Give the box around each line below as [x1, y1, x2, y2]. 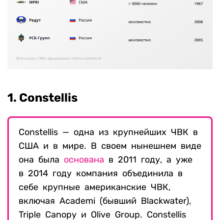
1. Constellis [7, 91, 78, 105]
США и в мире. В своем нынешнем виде [19, 140, 201, 152]
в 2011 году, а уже [104, 154, 192, 165]
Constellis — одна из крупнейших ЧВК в [19, 127, 198, 138]
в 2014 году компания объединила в [19, 168, 183, 179]
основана [64, 154, 104, 165]
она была [19, 154, 64, 165]
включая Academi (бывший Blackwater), [19, 195, 191, 207]
